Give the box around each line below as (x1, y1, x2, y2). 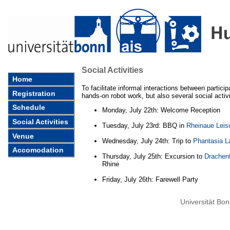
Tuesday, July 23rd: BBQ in (102, 122, 186, 130)
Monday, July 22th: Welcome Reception (102, 106, 220, 114)
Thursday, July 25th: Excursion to (102, 152, 204, 161)
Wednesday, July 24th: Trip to (102, 137, 193, 145)
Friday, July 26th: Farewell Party (102, 176, 198, 184)
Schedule (10, 103, 46, 112)
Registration (10, 89, 56, 98)
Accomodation (10, 146, 64, 155)
